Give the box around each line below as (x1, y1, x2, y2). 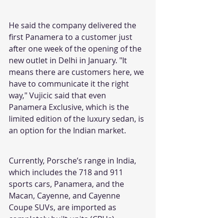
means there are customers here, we (9, 66, 146, 77)
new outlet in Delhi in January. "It (9, 54, 129, 66)
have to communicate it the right (9, 78, 131, 89)
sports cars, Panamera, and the (9, 178, 126, 189)
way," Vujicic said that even (9, 90, 108, 101)
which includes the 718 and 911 (9, 166, 125, 178)
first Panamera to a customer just (9, 31, 134, 42)
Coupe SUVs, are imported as (9, 201, 118, 213)
